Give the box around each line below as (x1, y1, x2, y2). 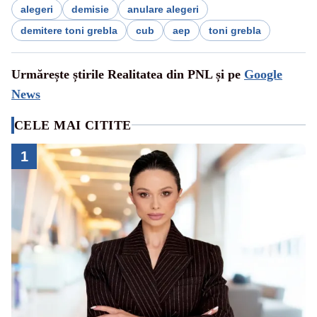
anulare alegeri (127, 3, 199, 15)
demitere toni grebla (21, 24, 117, 36)
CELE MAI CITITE (14, 117, 132, 132)
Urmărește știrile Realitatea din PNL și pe (11, 67, 244, 81)
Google (244, 67, 282, 81)
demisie (71, 3, 109, 15)
